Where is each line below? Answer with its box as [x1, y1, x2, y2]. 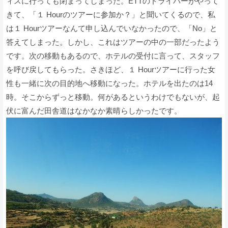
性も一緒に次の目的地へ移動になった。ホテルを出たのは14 [6, 79, 213, 88]
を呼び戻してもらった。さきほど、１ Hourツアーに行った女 [6, 65, 215, 74]
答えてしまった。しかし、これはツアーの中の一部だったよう [6, 38, 220, 47]
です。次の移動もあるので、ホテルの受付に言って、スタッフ [6, 51, 220, 61]
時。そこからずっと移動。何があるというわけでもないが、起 [6, 93, 220, 102]
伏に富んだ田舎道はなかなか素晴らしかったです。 [6, 106, 182, 116]
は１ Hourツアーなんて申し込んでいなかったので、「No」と [6, 24, 217, 33]
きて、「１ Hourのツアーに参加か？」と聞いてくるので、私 [6, 10, 215, 19]
